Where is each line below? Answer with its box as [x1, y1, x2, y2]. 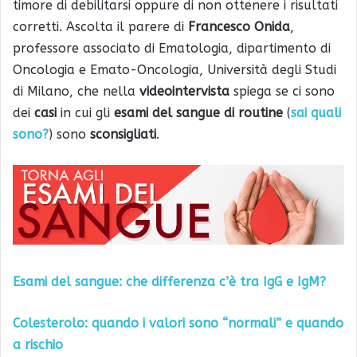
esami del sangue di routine [114, 104, 283, 120]
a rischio [13, 336, 63, 352]
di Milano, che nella [13, 83, 139, 99]
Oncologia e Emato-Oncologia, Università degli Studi [13, 61, 336, 77]
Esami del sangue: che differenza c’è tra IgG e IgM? [13, 273, 326, 289]
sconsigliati [90, 126, 156, 142]
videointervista [139, 83, 229, 99]
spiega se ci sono [229, 83, 335, 99]
